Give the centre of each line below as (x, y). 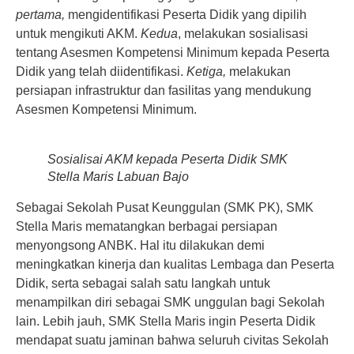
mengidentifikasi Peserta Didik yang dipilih (186, 14)
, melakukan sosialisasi (243, 33)
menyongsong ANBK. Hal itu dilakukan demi (140, 245)
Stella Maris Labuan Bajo (118, 176)
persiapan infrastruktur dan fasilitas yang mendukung (164, 90)
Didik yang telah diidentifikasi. (101, 71)
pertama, (40, 14)
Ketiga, (208, 71)
